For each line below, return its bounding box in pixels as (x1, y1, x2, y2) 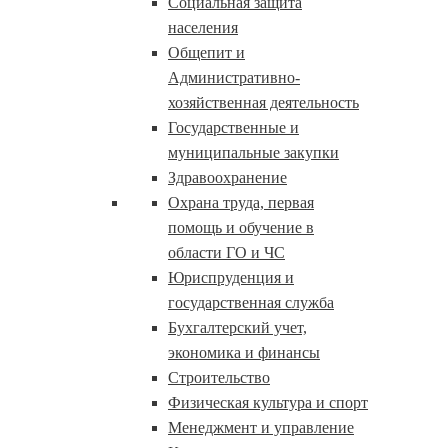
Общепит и (168, 44, 245, 61)
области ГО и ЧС (168, 244, 285, 261)
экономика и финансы (168, 344, 320, 361)
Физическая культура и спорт (168, 394, 368, 411)
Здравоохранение (168, 169, 287, 186)
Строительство (168, 369, 270, 386)
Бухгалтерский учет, (168, 319, 307, 336)
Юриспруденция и (168, 269, 294, 286)
